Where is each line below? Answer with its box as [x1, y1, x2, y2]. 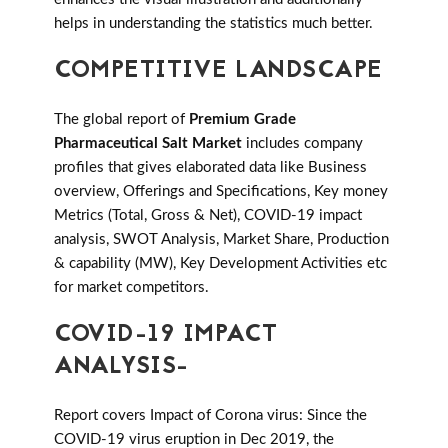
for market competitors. [54, 280, 209, 296]
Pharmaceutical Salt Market [54, 136, 242, 152]
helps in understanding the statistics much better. [54, 16, 373, 32]
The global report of [54, 112, 189, 128]
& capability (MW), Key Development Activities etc [54, 256, 387, 272]
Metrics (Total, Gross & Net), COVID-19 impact [54, 208, 362, 224]
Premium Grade [189, 112, 296, 128]
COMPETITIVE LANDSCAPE [54, 53, 383, 91]
